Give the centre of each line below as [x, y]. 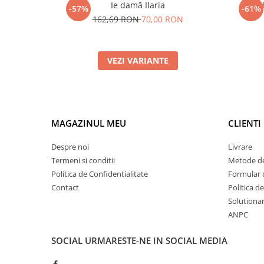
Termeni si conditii [83, 160]
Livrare [240, 147]
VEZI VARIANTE [138, 60]
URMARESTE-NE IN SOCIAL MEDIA [156, 240]
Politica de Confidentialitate [100, 174]
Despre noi [70, 147]
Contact [65, 187]
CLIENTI [245, 123]
